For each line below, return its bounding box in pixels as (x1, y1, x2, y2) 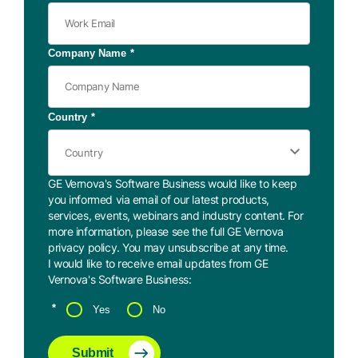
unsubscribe (167, 241, 229, 255)
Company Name (48, 47, 126, 60)
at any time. (228, 241, 288, 255)
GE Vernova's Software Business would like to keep (48, 177, 297, 191)
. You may (117, 241, 168, 255)
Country (48, 111, 87, 124)
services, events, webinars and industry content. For (48, 209, 304, 223)
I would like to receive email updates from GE (48, 257, 268, 271)
